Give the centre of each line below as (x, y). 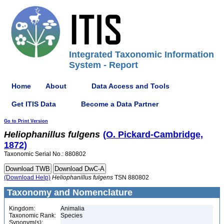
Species (71, 215)
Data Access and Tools (130, 86)
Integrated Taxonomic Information (141, 54)
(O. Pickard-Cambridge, (153, 134)
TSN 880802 (131, 177)
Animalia (72, 208)
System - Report (103, 65)
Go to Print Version (26, 121)
